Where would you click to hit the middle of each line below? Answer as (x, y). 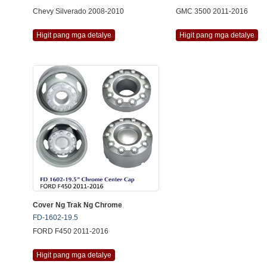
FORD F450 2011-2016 (71, 231)
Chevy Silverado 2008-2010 (78, 11)
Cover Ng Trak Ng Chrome (77, 205)
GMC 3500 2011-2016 (212, 11)
